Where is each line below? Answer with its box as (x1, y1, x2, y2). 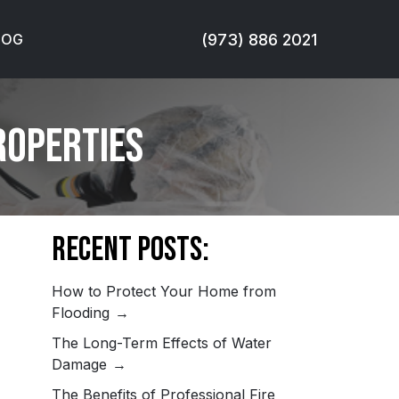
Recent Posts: (52, 230, 210, 270)
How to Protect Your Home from (52, 282, 277, 300)
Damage (52, 355, 112, 373)
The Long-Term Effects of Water (52, 334, 273, 352)
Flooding (52, 304, 115, 322)
